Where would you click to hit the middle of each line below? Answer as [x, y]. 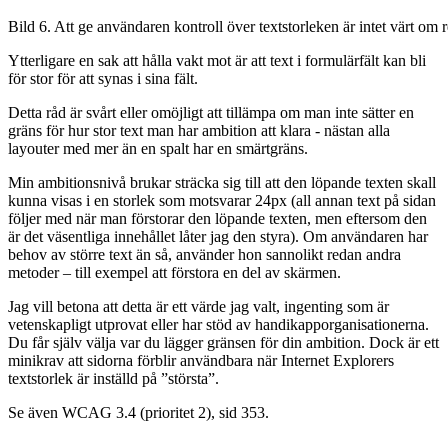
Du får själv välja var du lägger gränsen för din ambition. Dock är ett [223, 342]
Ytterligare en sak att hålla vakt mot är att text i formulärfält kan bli [217, 60]
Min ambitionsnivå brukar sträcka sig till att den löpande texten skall [222, 182]
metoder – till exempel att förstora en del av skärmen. [174, 272]
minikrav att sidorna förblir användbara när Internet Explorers [201, 360]
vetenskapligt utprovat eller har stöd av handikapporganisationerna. [218, 324]
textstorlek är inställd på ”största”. [113, 378]
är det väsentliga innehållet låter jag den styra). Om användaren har [218, 236]
